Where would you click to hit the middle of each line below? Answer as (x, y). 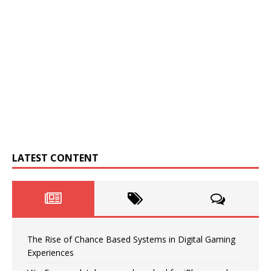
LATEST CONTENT (55, 158)
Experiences (51, 252)
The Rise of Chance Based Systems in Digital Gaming (131, 239)
